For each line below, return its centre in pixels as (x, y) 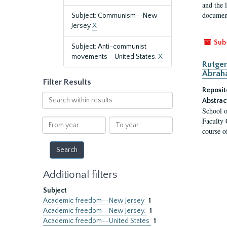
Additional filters (80, 175)
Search (52, 96)
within (52, 106)
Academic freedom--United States (97, 221)
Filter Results (67, 82)
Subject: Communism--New (115, 16)
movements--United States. (115, 57)
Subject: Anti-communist (109, 47)
